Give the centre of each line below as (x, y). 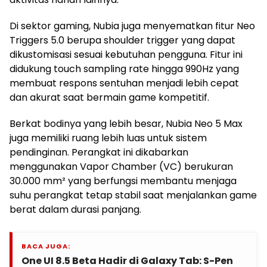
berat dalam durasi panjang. (75, 210)
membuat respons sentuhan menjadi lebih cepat (124, 83)
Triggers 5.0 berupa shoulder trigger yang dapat (122, 41)
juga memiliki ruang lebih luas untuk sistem (108, 138)
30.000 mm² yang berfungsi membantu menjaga (123, 181)
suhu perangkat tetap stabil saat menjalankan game (133, 195)
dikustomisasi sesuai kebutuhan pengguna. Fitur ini (126, 55)
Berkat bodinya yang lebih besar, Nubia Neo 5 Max (126, 124)
